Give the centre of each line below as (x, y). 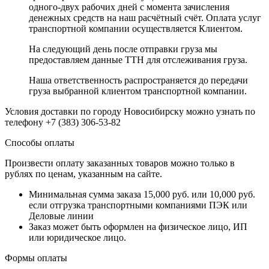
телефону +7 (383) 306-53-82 (63, 122)
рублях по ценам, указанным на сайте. (83, 174)
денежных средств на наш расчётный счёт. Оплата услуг (145, 17)
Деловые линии (61, 216)
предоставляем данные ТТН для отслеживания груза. (138, 59)
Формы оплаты (36, 258)
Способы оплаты (40, 142)
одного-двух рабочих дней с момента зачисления (129, 7)
